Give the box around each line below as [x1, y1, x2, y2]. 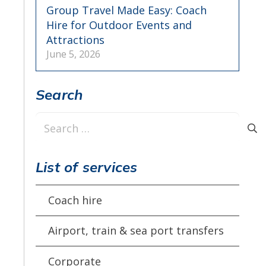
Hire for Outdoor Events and [46, 18, 192, 32]
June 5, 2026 [46, 47, 100, 61]
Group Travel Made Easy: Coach [46, 3, 207, 17]
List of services [35, 158, 138, 176]
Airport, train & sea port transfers [48, 223, 224, 238]
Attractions [46, 33, 104, 47]
